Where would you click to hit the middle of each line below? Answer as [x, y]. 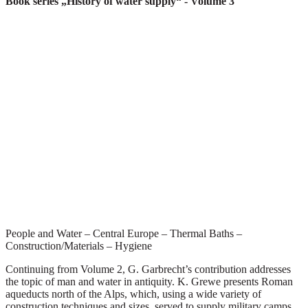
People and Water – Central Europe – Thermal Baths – [124, 233]
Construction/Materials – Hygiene [79, 245]
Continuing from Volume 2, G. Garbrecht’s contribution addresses [148, 269]
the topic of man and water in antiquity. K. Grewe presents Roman [149, 281]
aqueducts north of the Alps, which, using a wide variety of [133, 294]
